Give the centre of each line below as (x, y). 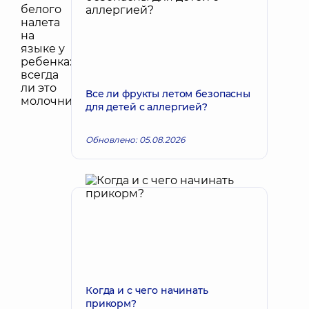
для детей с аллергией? (147, 107)
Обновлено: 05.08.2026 (135, 140)
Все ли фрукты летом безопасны (168, 94)
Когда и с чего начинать (147, 290)
